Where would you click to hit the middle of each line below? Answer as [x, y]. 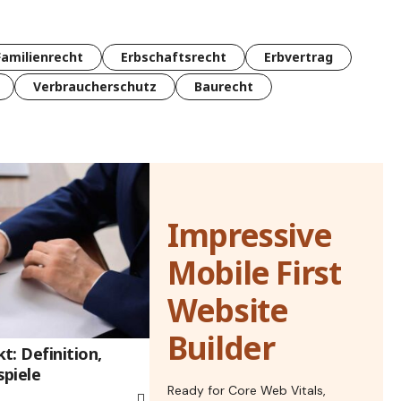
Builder [221, 347]
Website [228, 310]
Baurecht [224, 86]
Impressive [250, 235]
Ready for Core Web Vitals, [247, 390]
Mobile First [254, 272]
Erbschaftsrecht [174, 57]
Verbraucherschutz [95, 86]
